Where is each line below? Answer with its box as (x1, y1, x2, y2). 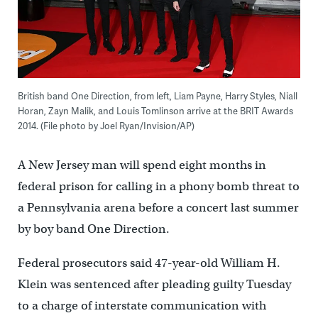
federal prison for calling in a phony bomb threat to (17, 179, 300, 194)
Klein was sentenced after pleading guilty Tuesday (17, 277, 291, 292)
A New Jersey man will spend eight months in (17, 158, 266, 173)
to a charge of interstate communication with (17, 298, 266, 314)
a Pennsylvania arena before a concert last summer (17, 200, 299, 216)
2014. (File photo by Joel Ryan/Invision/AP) (17, 119, 194, 133)
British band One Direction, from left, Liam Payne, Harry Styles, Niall (17, 89, 297, 103)
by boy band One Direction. (17, 221, 170, 237)
